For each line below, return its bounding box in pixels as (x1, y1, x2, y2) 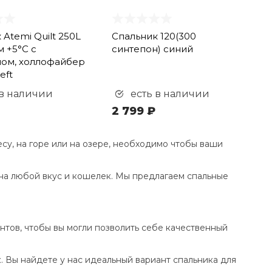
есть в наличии (128, 88, 210, 100)
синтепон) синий (112, 43, 194, 55)
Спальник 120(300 (112, 30, 197, 42)
